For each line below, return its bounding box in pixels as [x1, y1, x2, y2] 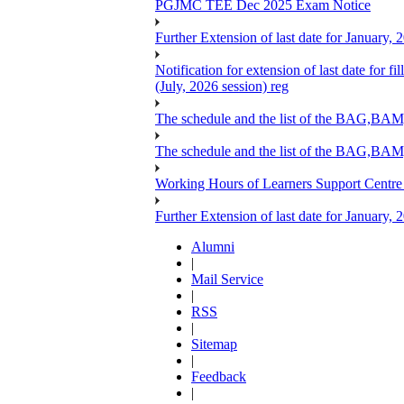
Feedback [191, 369, 246, 385]
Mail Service [191, 271, 263, 288]
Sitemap [191, 336, 237, 353]
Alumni [191, 239, 234, 255]
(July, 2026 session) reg [155, 78, 289, 95]
